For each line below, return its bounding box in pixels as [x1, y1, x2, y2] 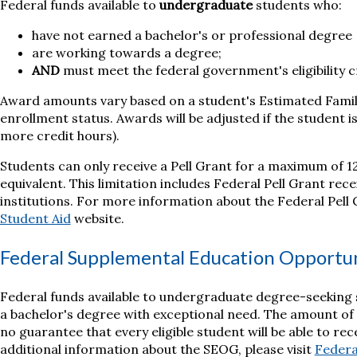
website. [70, 210, 124, 227]
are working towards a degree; [31, 45, 222, 61]
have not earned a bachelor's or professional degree [31, 27, 352, 44]
